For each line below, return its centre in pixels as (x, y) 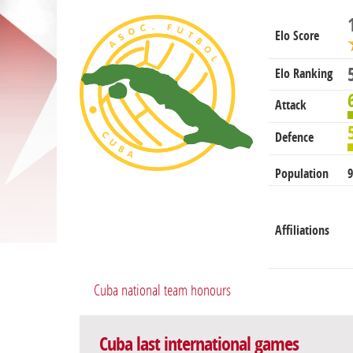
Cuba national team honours (162, 291)
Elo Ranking (304, 74)
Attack (291, 106)
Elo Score (297, 36)
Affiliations (302, 231)
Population (302, 174)
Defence (294, 138)
